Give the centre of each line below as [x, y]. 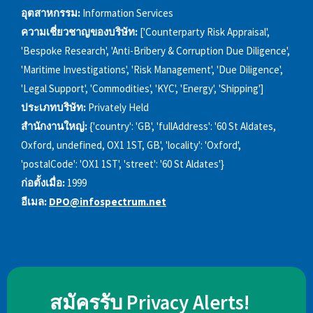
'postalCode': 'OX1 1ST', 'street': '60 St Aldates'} [123, 164]
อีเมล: [34, 202]
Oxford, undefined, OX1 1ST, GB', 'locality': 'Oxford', [131, 145]
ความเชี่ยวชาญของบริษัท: [79, 32]
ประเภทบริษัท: [53, 108]
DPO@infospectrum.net [108, 202]
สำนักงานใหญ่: [54, 126]
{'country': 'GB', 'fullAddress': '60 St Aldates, [183, 126]
